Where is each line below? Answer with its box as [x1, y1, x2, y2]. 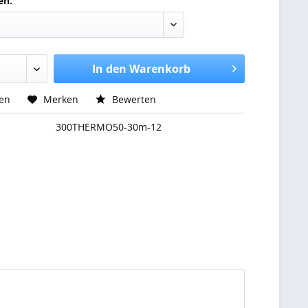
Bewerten [109, 93, 157, 106]
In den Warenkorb [91, 61, 190, 76]
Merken [43, 93, 79, 106]
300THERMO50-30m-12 [56, 120, 162, 133]
